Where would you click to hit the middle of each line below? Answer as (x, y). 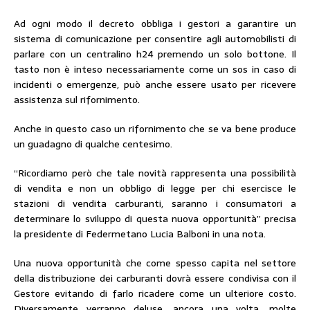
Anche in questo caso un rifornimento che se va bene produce (155, 129)
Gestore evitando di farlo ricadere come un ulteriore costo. (155, 293)
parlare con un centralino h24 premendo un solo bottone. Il (155, 54)
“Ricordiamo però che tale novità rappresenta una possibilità (155, 173)
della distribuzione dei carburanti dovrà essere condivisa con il (155, 278)
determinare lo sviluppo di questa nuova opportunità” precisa (155, 219)
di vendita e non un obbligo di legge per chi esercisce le (155, 188)
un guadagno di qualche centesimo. (93, 144)
